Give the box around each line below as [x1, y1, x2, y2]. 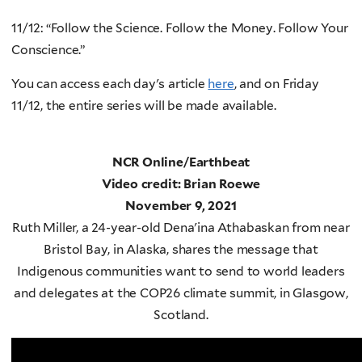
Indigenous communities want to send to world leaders [17, 263, 345, 279]
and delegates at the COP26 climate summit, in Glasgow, [14, 284, 348, 301]
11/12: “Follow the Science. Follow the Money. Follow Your [11, 19, 348, 36]
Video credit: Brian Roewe [101, 175, 261, 192]
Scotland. [154, 306, 208, 322]
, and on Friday [234, 76, 319, 92]
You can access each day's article [11, 76, 208, 92]
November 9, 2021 [125, 197, 237, 213]
